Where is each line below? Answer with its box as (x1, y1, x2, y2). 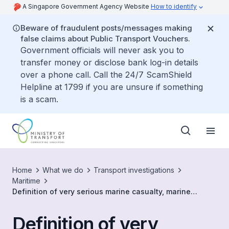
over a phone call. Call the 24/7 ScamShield (20, 70, 192, 80)
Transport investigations (94, 166, 174, 174)
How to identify (151, 3, 197, 10)
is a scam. (20, 94, 58, 104)
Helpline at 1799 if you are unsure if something (20, 82, 203, 92)
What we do (42, 166, 83, 174)
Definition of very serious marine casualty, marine (12, 187, 191, 196)
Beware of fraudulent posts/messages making (20, 23, 192, 33)
